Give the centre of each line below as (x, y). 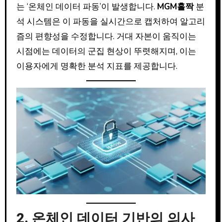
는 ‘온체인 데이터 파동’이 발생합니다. (86, 7)
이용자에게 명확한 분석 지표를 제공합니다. (97, 66)
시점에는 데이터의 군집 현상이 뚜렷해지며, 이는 (106, 52)
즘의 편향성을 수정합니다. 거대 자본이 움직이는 (106, 37)
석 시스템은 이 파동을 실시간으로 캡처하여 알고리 (111, 22)
